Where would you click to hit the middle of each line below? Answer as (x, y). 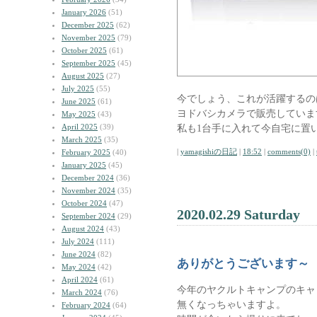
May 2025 (79, 114)
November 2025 (88, 38)
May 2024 (79, 267)
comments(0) (289, 151)
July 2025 (78, 88)
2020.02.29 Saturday (238, 214)
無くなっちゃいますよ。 (231, 304)
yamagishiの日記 (209, 151)
